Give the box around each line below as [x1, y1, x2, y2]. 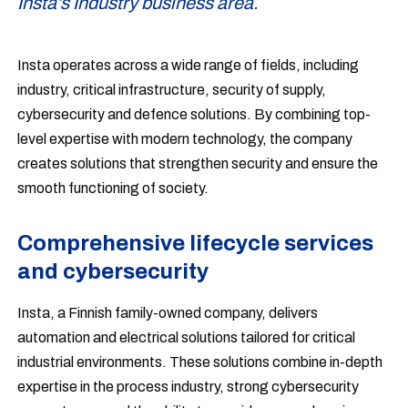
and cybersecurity [17, 260, 209, 283]
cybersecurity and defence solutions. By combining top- [17, 107, 372, 122]
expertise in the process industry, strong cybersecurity [17, 379, 360, 394]
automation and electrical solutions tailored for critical [17, 330, 356, 345]
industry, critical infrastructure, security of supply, [17, 82, 327, 97]
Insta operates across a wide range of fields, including [17, 57, 360, 73]
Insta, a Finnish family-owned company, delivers [17, 305, 319, 321]
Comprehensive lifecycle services [17, 231, 374, 255]
